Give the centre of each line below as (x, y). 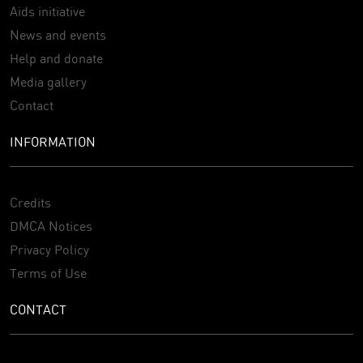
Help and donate (56, 58)
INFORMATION (53, 142)
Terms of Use (48, 273)
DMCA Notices (51, 226)
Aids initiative (47, 11)
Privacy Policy (49, 250)
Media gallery (48, 82)
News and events (58, 35)
